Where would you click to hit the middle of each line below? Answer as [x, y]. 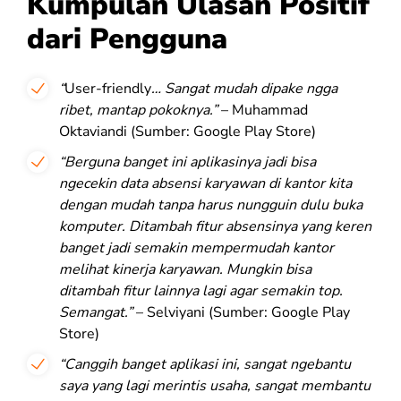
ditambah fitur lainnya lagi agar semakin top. [201, 291]
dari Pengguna [127, 39]
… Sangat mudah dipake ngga [244, 89]
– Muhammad [263, 111]
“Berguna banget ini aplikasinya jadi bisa [188, 162]
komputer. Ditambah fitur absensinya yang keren [215, 227]
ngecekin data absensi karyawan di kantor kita [205, 184]
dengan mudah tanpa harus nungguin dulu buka [211, 205]
